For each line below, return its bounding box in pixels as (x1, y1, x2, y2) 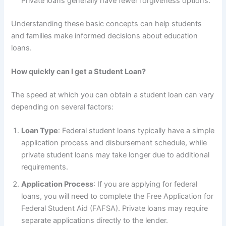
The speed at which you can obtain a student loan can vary (11, 90, 214, 99)
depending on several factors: (11, 102, 114, 111)
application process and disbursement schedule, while (21, 138, 207, 148)
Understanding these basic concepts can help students (11, 19, 202, 28)
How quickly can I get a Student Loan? (11, 67, 146, 77)
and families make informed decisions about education (11, 31, 198, 40)
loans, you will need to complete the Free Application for (21, 192, 214, 201)
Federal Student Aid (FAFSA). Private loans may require (21, 204, 208, 213)
